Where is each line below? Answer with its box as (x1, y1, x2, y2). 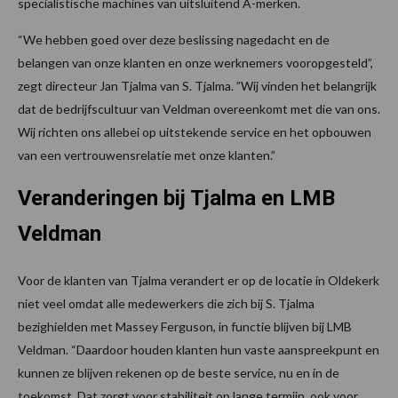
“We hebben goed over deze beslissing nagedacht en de (18, 32, 330, 48)
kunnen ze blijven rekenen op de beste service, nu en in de (18, 365, 339, 381)
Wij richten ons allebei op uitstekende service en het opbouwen (18, 124, 371, 140)
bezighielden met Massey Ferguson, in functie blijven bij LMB (18, 319, 352, 335)
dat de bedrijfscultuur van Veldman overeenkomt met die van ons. (18, 101, 380, 117)
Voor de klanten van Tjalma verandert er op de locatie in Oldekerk (18, 273, 379, 289)
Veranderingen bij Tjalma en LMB (18, 186, 335, 211)
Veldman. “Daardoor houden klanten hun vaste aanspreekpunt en (18, 342, 379, 358)
